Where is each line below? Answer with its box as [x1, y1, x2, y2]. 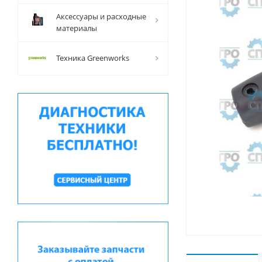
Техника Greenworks [56, 53, 129, 63]
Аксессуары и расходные [56, 11, 146, 22]
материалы [56, 23, 97, 33]
